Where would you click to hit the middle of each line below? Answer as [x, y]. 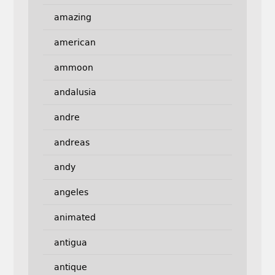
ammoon [73, 67]
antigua [70, 242]
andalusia [75, 92]
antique [70, 267]
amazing [72, 17]
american [75, 42]
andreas [72, 142]
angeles [71, 192]
